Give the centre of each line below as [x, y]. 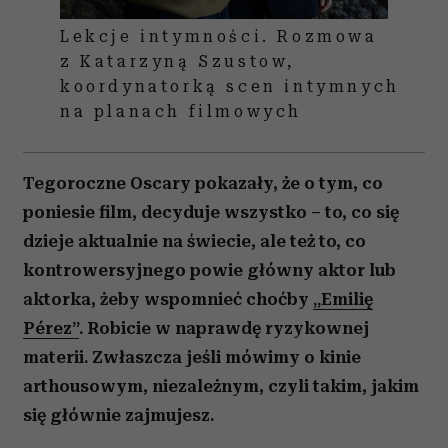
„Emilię [343, 299]
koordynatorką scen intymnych [230, 86]
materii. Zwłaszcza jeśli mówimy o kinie [192, 357]
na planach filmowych [181, 111]
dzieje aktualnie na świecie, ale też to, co [194, 241]
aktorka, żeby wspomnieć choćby [168, 299]
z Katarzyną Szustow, [177, 61]
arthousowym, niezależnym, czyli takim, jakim [221, 386]
